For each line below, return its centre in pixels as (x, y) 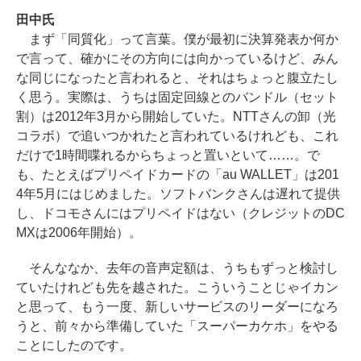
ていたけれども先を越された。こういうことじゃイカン (177, 287)
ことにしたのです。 (74, 345)
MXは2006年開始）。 (79, 232)
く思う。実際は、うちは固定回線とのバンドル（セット (177, 97)
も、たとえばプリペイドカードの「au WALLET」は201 (178, 174)
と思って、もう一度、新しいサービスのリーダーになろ (177, 306)
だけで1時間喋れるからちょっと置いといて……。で (168, 155)
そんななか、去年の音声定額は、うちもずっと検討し (177, 268)
